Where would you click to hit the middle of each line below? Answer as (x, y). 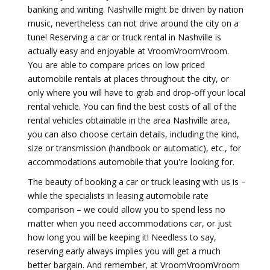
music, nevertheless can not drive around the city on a (133, 23)
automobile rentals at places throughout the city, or (128, 79)
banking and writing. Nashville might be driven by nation (136, 9)
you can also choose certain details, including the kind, (133, 134)
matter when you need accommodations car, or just (130, 223)
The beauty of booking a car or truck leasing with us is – (137, 182)
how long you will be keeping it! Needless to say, (122, 237)
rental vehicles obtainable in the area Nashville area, (129, 120)
